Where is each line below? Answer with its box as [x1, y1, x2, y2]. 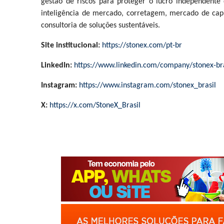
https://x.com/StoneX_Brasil [49, 101, 140, 109]
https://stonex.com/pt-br [102, 41, 182, 49]
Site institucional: [41, 41, 100, 49]
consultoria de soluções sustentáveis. [41, 21, 160, 29]
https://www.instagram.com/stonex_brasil [79, 81, 216, 89]
